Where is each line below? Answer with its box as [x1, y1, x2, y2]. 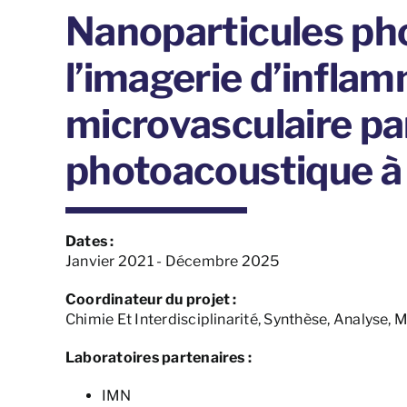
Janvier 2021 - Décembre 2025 [65, 253, 280, 271]
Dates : [65, 233, 114, 251]
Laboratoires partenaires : [65, 349, 253, 367]
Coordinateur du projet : [65, 291, 237, 309]
